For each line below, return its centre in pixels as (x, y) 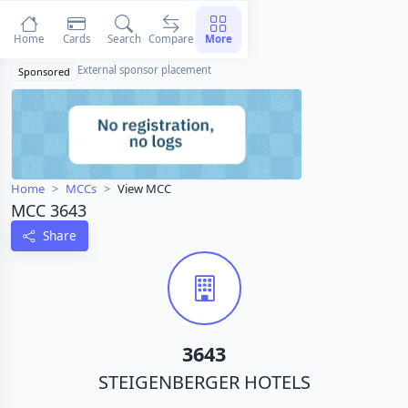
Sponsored (45, 71)
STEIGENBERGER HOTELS (204, 382)
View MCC (144, 189)
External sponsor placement (145, 70)
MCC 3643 (49, 211)
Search (124, 38)
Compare (172, 38)
